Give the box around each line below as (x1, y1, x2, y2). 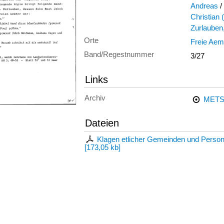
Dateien (85, 117, 119, 128)
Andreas (190, 2, 218, 10)
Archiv (84, 93, 105, 102)
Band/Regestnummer (84, 50, 154, 58)
